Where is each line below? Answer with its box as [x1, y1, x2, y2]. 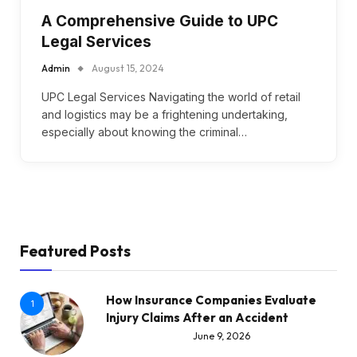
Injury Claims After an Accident [106, 309, 288, 325]
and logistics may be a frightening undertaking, [41, 107, 288, 121]
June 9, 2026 [193, 330, 250, 343]
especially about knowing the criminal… [41, 124, 247, 139]
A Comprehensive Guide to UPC [41, 11, 278, 30]
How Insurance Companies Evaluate [106, 292, 316, 308]
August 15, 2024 [92, 61, 164, 74]
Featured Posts [20, 241, 131, 261]
